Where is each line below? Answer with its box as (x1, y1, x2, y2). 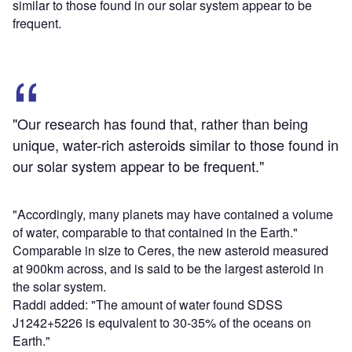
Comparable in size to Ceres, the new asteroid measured (13, 240, 328, 259)
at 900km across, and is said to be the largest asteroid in (13, 258, 324, 277)
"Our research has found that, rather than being (13, 112, 308, 134)
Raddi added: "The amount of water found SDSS (13, 295, 283, 313)
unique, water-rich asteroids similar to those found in (13, 134, 339, 155)
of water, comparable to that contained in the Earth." (13, 222, 298, 241)
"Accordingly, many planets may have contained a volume (13, 204, 333, 223)
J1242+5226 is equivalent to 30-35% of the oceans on (13, 313, 311, 332)
